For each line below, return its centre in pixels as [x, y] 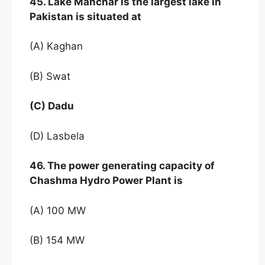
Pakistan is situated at [85, 16]
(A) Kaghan [58, 46]
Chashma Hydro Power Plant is [106, 181]
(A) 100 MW [58, 210]
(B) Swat [50, 76]
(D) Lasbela [57, 136]
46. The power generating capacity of [122, 166]
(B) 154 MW [59, 240]
